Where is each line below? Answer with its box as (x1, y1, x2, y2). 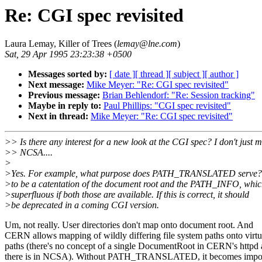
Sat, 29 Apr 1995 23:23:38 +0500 (5, 49, 132, 60)
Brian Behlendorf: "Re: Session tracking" (102, 90, 255, 101)
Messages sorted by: (28, 69, 107, 80)
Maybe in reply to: (28, 101, 101, 111)
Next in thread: (28, 111, 88, 122)
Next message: (28, 80, 84, 90)
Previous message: (28, 90, 100, 101)
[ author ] (205, 69, 239, 80)
